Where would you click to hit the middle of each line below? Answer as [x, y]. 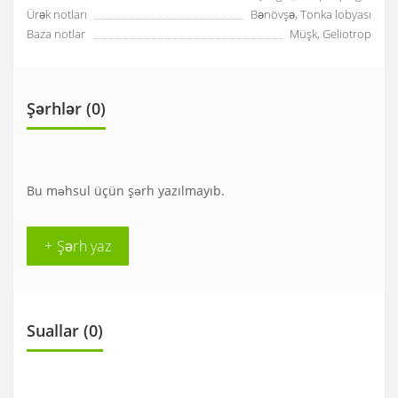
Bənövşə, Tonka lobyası [311, 15]
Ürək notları [57, 15]
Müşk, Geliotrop [330, 34]
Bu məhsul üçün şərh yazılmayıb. [126, 191]
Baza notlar [56, 34]
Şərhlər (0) [66, 109]
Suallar [53, 331]
